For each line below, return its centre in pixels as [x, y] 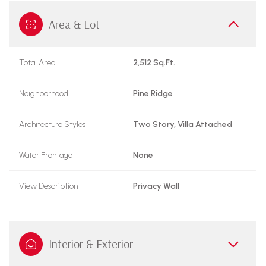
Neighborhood [44, 94]
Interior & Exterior [91, 244]
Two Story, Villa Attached [183, 124]
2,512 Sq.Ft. [154, 63]
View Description [48, 186]
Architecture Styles [52, 124]
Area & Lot [74, 24]
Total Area [37, 63]
